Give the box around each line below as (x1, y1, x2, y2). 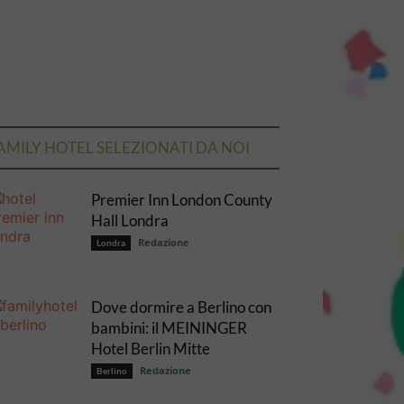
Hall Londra (91, 211, 169, 230)
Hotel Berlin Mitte (91, 339, 210, 358)
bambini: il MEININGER (91, 318, 247, 337)
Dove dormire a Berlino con (91, 298, 271, 317)
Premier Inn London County (91, 190, 272, 209)
